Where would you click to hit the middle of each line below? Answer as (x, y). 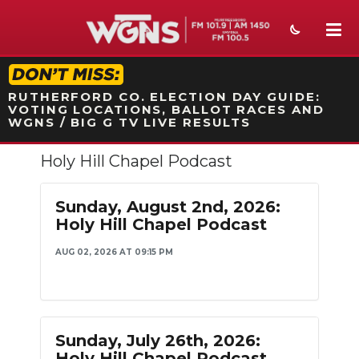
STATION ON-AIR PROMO (184, 77)
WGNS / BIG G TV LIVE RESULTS (130, 122)
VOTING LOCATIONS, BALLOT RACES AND (166, 109)
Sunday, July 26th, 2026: (158, 341)
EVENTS (46, 268)
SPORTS (47, 199)
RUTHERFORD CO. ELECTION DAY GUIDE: (164, 97)
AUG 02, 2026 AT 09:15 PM (114, 252)
